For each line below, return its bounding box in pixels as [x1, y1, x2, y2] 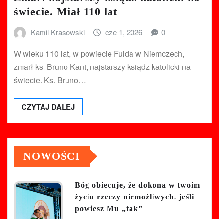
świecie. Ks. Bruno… [14, 74, 86, 86]
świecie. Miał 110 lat [14, 5, 117, 18]
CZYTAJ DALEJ [22, 101, 75, 112]
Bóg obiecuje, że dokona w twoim [75, 181, 200, 190]
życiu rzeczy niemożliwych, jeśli [75, 193, 194, 201]
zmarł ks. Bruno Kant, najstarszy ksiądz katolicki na [14, 61, 191, 73]
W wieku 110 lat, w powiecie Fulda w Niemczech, [14, 48, 184, 60]
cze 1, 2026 [105, 26, 143, 37]
